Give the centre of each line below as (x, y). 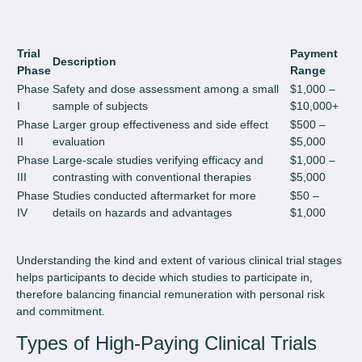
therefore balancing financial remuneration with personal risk (170, 295)
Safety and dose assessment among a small (166, 89)
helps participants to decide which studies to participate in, (164, 278)
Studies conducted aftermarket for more (154, 196)
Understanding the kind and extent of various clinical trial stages (179, 261)
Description (84, 62)
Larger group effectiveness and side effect (160, 125)
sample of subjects (100, 106)
